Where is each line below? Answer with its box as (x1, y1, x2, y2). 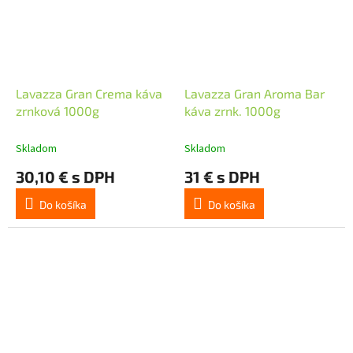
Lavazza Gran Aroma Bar (184, 85, 325, 101)
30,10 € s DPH (16, 166, 115, 186)
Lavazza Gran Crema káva (16, 85, 162, 101)
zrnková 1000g (16, 102, 99, 118)
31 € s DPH (184, 166, 260, 186)
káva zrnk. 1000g (184, 102, 281, 118)
